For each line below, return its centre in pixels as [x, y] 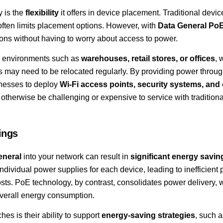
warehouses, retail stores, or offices [148, 59]
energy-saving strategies [148, 216]
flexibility [42, 13]
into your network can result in [76, 156]
